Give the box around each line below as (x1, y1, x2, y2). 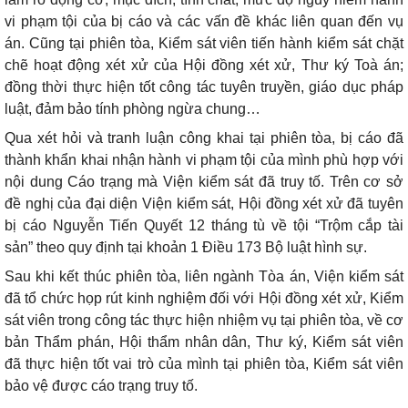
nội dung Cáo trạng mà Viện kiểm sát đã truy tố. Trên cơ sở (5, 174, 403, 189)
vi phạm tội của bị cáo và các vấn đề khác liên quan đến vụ (5, 14, 403, 29)
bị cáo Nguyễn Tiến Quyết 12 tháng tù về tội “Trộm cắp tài (5, 218, 403, 233)
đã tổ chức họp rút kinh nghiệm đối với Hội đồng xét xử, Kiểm (5, 291, 403, 306)
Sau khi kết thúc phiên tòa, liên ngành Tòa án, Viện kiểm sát (5, 269, 403, 284)
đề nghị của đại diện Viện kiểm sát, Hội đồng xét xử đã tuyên (5, 196, 403, 211)
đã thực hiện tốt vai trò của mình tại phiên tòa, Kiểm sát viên (5, 356, 403, 372)
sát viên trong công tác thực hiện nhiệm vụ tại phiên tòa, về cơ (5, 312, 403, 328)
